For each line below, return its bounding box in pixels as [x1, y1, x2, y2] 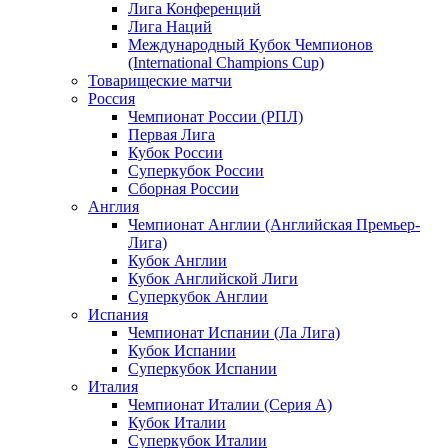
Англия [88, 197, 139, 215]
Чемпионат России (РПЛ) [128, 107, 303, 125]
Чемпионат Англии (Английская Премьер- [128, 215, 420, 233]
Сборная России [128, 179, 239, 197]
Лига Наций [128, 17, 212, 35]
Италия [88, 377, 138, 395]
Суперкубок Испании [128, 359, 277, 377]
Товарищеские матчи [88, 71, 232, 89]
